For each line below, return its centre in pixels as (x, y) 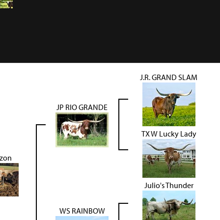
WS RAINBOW (82, 211)
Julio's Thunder (169, 185)
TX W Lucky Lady (169, 134)
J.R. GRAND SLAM (169, 77)
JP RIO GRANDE (82, 107)
